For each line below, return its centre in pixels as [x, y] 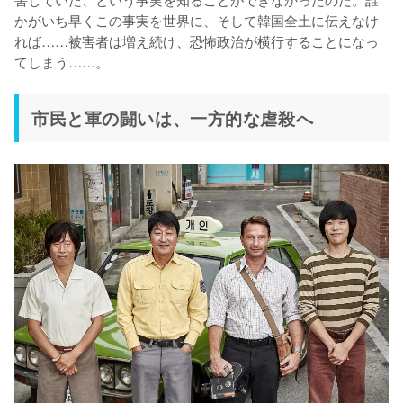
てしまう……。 [62, 61]
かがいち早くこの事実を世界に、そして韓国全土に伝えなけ [197, 19]
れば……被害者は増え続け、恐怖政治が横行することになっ [197, 40]
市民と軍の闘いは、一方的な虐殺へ [173, 117]
